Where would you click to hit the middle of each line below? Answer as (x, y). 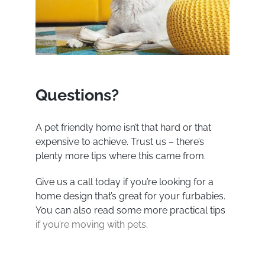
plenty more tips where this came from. (120, 156)
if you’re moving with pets (91, 225)
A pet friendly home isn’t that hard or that (123, 128)
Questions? (77, 95)
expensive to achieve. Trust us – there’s (119, 142)
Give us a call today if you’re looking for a (124, 182)
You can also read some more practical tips (130, 211)
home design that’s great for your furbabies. (130, 196)
